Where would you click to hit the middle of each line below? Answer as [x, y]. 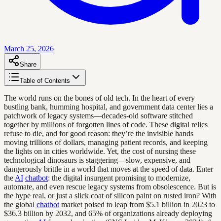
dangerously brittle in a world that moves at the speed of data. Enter [109, 169]
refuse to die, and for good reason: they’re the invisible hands [99, 133]
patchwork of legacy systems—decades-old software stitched [98, 115]
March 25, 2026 [29, 48]
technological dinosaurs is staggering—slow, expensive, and [97, 160]
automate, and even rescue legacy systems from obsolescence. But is [110, 186]
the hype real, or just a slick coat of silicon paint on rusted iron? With [110, 195]
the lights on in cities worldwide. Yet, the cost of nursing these [100, 151]
